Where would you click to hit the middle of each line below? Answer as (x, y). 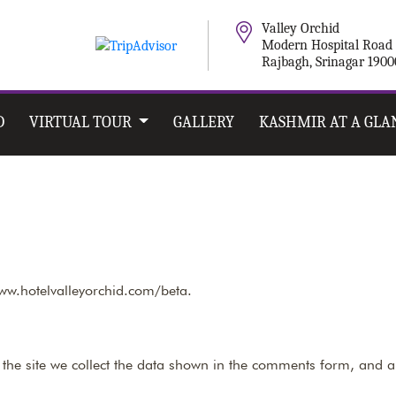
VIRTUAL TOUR (82, 122)
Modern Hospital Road (327, 45)
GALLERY (203, 122)
